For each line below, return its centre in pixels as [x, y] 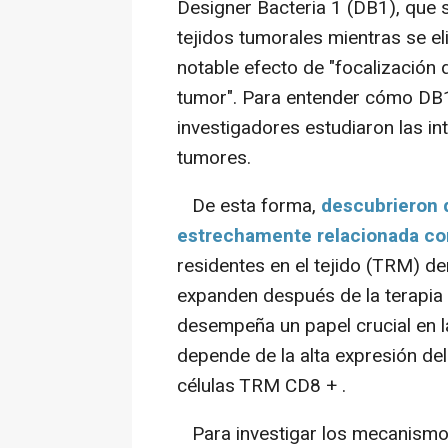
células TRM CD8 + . [261, 386]
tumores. [214, 158]
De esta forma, [249, 206]
